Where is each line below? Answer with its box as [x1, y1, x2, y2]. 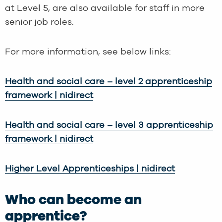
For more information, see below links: [5, 48, 171, 57]
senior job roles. [5, 18, 74, 27]
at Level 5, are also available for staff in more [5, 4, 205, 13]
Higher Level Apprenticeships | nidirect [5, 165, 175, 174]
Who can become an [5, 193, 142, 208]
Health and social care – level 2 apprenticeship [5, 77, 212, 87]
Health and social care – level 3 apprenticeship [5, 121, 213, 130]
